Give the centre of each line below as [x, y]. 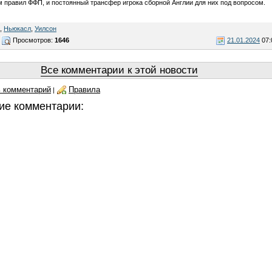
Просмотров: [33, 40]
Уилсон [46, 28]
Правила [84, 90]
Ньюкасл [17, 28]
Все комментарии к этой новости [119, 70]
